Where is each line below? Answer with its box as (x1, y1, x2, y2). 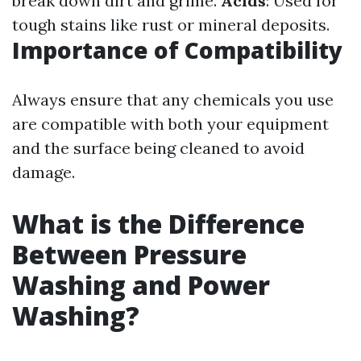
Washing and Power (12, 268, 270, 302)
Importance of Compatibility (12, 35, 342, 65)
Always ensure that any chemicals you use (12, 89, 334, 110)
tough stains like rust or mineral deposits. (12, 15, 330, 35)
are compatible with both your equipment (12, 114, 329, 134)
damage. (12, 162, 75, 182)
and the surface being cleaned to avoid (12, 138, 305, 158)
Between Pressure (12, 237, 247, 272)
